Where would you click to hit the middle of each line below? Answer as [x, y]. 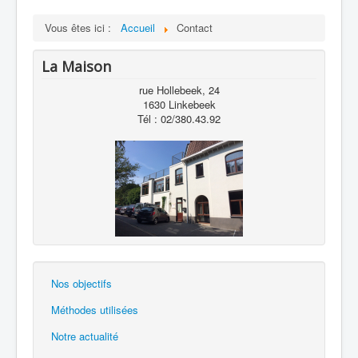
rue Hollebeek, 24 [179, 89]
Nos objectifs [82, 283]
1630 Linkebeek [179, 104]
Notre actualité [85, 336]
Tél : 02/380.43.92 [179, 118]
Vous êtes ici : [81, 27]
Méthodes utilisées [95, 309]
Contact [195, 27]
